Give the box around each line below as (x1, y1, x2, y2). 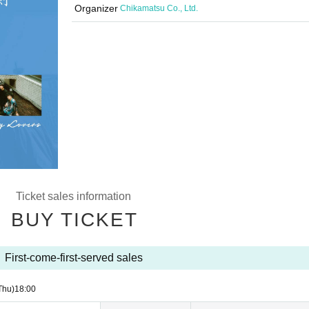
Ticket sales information (16, 190, 131, 202)
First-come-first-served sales (4, 252, 143, 263)
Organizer (74, 3, 118, 14)
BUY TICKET (10, 209, 138, 230)
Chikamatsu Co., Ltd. (120, 3, 198, 13)
